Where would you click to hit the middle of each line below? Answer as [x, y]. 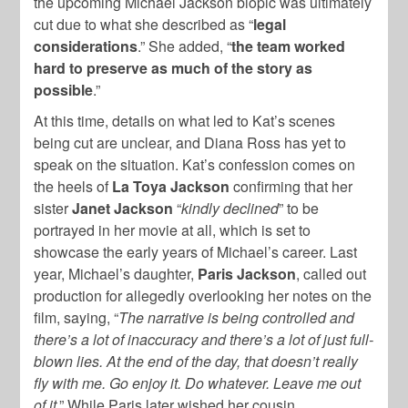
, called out [331, 273]
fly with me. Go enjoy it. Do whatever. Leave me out [198, 382]
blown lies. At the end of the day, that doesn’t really [196, 361]
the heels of [73, 186]
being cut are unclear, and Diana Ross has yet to [190, 142]
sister [53, 208]
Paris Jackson [247, 273]
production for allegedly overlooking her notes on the [203, 295]
